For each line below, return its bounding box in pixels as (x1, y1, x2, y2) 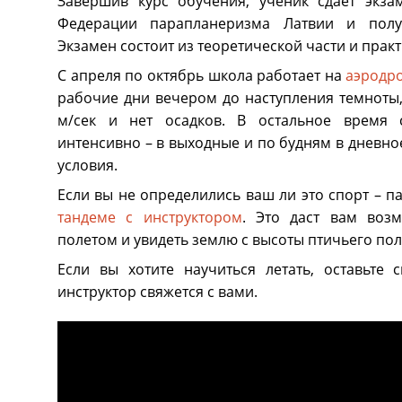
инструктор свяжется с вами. (57, 282, 258, 301)
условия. (57, 155, 118, 175)
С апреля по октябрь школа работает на (57, 66, 346, 85)
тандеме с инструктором (57, 207, 242, 227)
